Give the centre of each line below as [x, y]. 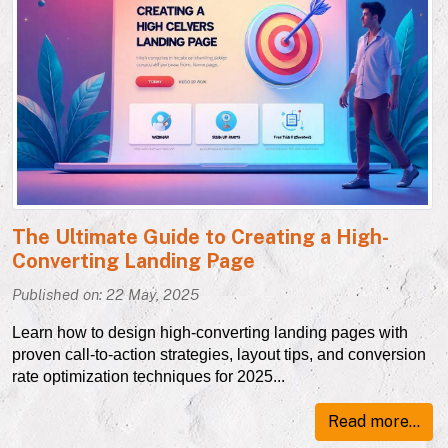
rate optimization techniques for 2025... [148, 377]
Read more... [374, 422]
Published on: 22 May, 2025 [105, 294]
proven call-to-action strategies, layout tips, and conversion [219, 355]
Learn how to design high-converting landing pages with [210, 333]
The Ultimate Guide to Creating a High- [200, 237]
